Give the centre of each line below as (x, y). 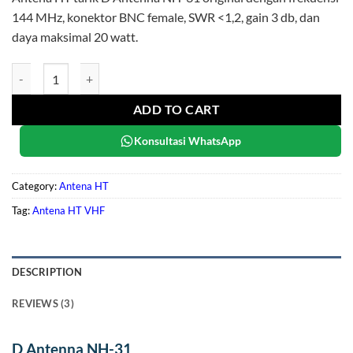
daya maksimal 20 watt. (75, 37)
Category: (35, 186)
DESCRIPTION (47, 271)
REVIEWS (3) (43, 303)
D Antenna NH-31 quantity (77, 72)
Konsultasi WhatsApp (188, 141)
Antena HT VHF (69, 210)
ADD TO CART (176, 110)
